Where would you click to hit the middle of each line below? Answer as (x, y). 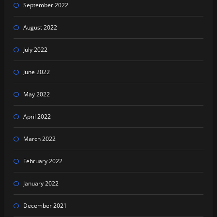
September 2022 (46, 5)
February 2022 (43, 161)
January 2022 (41, 184)
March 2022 (39, 139)
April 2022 (37, 117)
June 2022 (36, 72)
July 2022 (35, 50)
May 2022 (36, 94)
